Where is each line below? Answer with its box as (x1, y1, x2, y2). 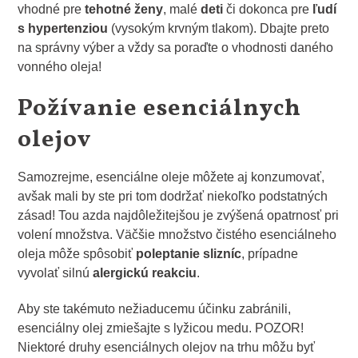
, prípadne (241, 247, 299, 261)
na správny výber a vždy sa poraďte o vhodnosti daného (18, 41, 334, 55)
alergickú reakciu (93, 266, 197, 280)
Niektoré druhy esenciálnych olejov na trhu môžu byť (18, 340, 316, 354)
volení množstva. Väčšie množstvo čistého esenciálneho (18, 228, 337, 242)
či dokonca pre (226, 2, 313, 17)
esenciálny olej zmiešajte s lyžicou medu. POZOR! (18, 320, 304, 335)
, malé (163, 2, 201, 17)
